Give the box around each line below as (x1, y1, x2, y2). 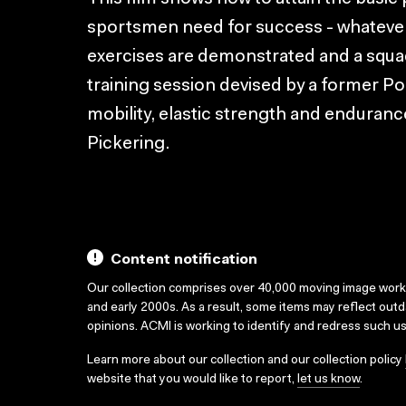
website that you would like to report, (87, 373, 297, 386)
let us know (297, 373, 360, 386)
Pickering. (87, 135, 169, 153)
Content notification (111, 253, 257, 267)
